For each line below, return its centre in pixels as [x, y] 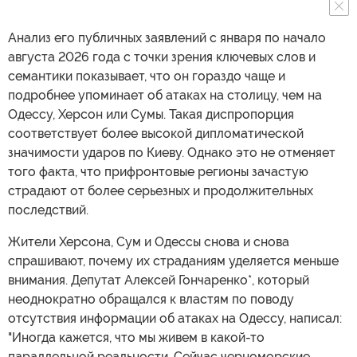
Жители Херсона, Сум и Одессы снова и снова [149, 241]
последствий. [48, 210]
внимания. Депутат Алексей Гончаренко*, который [159, 280]
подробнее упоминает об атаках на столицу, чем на [165, 95]
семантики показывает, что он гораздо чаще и [147, 76]
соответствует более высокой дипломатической [156, 133]
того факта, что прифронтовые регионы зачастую [158, 171]
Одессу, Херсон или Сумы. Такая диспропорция [151, 114]
